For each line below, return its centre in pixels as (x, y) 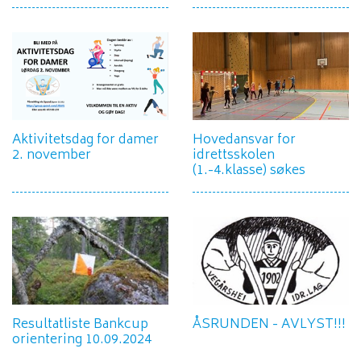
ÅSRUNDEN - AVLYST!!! (269, 325)
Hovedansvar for (244, 141)
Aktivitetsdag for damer (85, 141)
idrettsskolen (234, 156)
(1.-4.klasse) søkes (249, 171)
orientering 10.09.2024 (82, 340)
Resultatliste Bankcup (80, 325)
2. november (52, 156)
